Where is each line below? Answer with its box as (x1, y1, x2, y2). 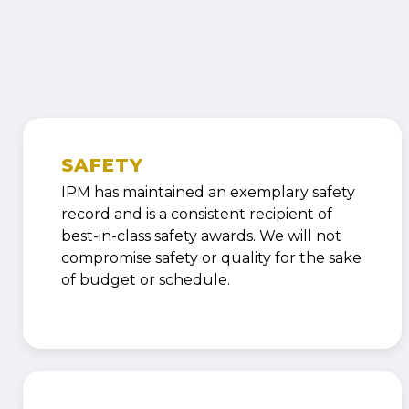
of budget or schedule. (61, 271, 231, 289)
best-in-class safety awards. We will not (61, 227, 342, 246)
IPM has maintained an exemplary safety (61, 184, 356, 202)
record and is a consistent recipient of (61, 205, 333, 224)
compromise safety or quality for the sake (61, 249, 362, 267)
